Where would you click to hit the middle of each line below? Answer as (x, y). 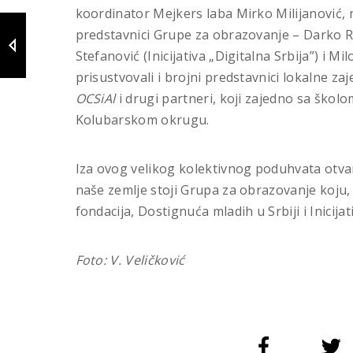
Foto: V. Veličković (130, 260)
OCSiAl (95, 98)
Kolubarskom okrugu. (142, 119)
